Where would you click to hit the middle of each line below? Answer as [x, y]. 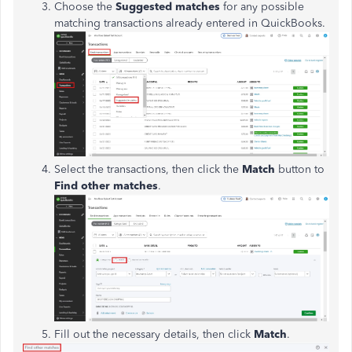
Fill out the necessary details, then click [152, 334]
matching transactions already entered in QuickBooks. [190, 23]
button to [300, 170]
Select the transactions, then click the [148, 170]
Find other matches [106, 186]
